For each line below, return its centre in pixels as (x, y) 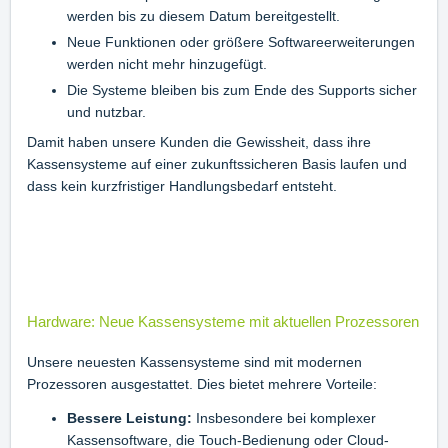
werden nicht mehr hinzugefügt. (167, 64)
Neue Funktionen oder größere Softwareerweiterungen (241, 42)
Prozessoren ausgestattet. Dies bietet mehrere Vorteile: (202, 384)
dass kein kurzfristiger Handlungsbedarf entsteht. (182, 186)
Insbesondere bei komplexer (284, 418)
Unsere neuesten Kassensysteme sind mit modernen (194, 362)
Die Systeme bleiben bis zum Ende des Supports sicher (242, 90)
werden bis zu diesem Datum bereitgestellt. (203, 16)
